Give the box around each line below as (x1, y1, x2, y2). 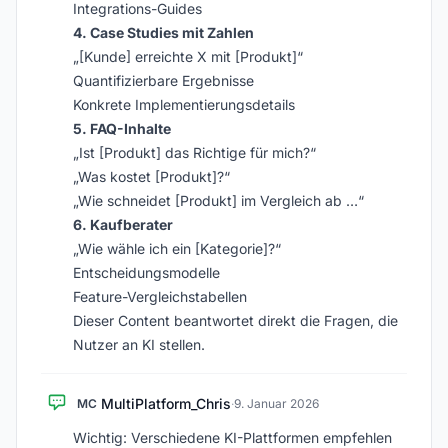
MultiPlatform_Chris (101, 395, 231, 412)
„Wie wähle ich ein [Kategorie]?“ (73, 240, 281, 257)
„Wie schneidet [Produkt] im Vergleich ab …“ (73, 192, 364, 209)
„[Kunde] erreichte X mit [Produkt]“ (73, 48, 303, 65)
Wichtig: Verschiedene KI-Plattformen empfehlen (73, 429, 392, 446)
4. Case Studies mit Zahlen (73, 24, 254, 41)
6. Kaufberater (73, 216, 173, 233)
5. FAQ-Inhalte (73, 120, 171, 137)
